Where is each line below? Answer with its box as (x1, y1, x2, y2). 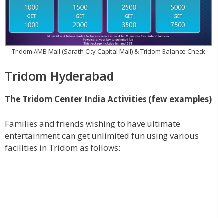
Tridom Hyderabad (5, 67, 114, 84)
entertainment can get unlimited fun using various (5, 130, 199, 141)
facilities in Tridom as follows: (5, 142, 120, 153)
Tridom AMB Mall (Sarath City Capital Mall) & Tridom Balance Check (12, 47, 205, 55)
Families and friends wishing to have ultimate (5, 118, 180, 129)
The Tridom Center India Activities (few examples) (5, 93, 212, 105)
